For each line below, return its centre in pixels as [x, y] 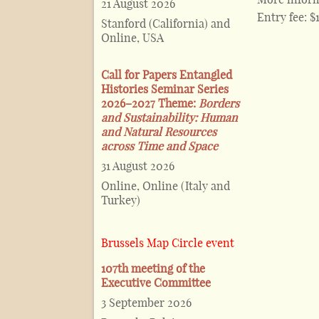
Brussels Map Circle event [168, 243]
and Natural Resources [159, 132]
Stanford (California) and [166, 24]
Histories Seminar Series [165, 89]
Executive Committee [156, 283]
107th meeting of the [153, 269]
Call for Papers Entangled [167, 75]
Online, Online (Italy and [166, 186]
